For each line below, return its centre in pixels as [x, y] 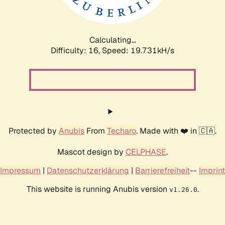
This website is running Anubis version [98, 189]
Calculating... [113, 40]
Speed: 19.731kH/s [138, 50]
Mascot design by [91, 152]
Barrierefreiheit [162, 170]
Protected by [34, 131]
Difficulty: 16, [76, 50]
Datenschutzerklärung [88, 170]
